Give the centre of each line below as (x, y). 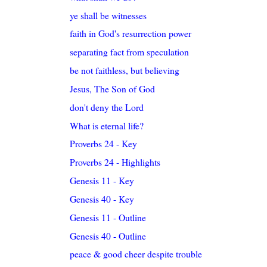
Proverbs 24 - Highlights (115, 162)
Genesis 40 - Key (102, 198)
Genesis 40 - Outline (108, 235)
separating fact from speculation (130, 52)
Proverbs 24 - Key (104, 144)
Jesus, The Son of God (113, 88)
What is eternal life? (107, 125)
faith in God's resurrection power (131, 33)
